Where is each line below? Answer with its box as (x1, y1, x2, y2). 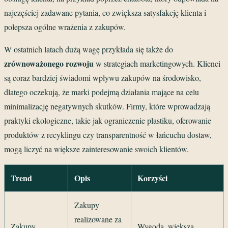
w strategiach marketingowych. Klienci (94, 58, 220, 69)
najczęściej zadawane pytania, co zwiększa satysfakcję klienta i (4, 7, 206, 18)
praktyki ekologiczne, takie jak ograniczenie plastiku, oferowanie (4, 115, 211, 126)
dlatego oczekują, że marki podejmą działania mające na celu (4, 86, 199, 97)
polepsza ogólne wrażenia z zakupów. (4, 21, 126, 32)
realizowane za (74, 213, 122, 224)
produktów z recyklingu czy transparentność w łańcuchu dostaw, (4, 129, 212, 140)
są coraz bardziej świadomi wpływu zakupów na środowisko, (4, 72, 201, 83)
